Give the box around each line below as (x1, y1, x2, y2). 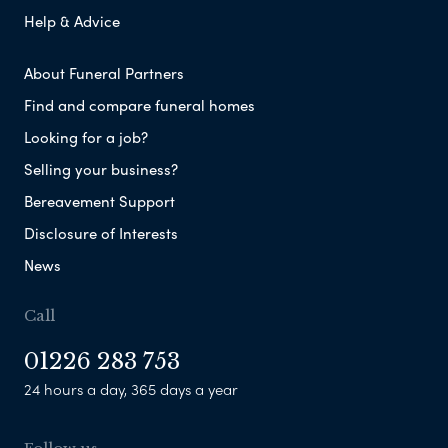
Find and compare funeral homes (24, 94, 255, 117)
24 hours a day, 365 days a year (24, 378, 238, 401)
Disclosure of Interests (24, 222, 178, 245)
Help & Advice (24, 10, 120, 33)
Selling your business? (24, 158, 178, 181)
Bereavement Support (24, 190, 175, 213)
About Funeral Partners (24, 62, 184, 85)
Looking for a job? (24, 126, 148, 149)
